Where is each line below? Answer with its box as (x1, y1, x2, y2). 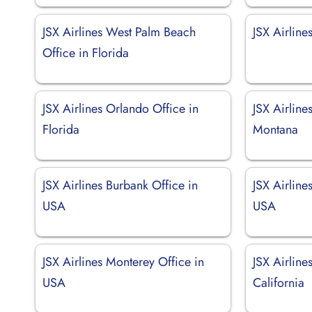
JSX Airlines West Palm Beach (42, 22, 196, 41)
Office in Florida (42, 43, 129, 62)
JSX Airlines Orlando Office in (42, 99, 198, 118)
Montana (253, 120, 299, 139)
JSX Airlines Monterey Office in (42, 252, 204, 271)
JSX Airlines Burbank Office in (42, 175, 198, 194)
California (253, 273, 305, 292)
